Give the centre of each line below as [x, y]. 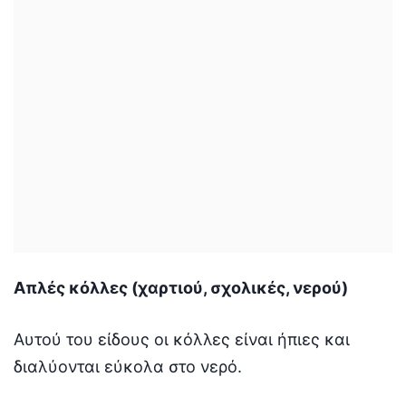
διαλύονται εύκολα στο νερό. [128, 366]
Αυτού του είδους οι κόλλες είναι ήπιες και [182, 339]
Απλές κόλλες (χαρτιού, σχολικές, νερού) [181, 287]
